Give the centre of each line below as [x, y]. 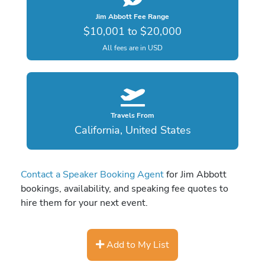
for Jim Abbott [195, 174]
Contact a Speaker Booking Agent [92, 174]
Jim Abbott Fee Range [132, 16]
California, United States [132, 130]
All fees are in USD [132, 48]
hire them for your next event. [84, 203]
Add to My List [137, 244]
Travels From [132, 116]
